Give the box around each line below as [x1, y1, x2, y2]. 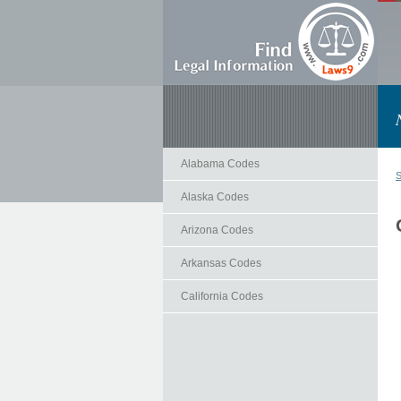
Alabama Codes [181, 158, 260, 170]
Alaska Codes [181, 191, 249, 203]
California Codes [181, 290, 263, 303]
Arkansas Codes [181, 257, 261, 269]
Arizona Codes [181, 224, 253, 236]
